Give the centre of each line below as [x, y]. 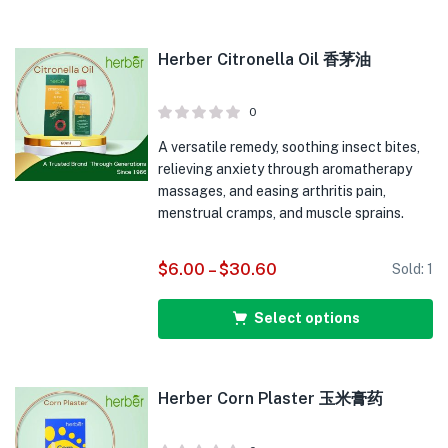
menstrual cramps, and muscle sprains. [281, 213]
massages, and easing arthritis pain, [272, 191]
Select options [307, 318]
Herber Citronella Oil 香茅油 [265, 59]
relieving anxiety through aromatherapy [285, 169]
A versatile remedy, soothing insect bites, [289, 147]
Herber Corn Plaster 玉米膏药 [271, 398]
